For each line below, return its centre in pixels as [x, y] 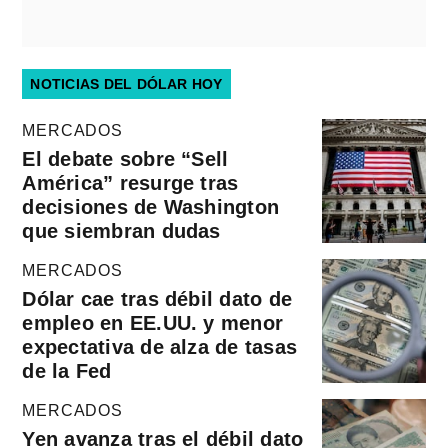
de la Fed [67, 370]
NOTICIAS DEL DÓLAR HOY [126, 83]
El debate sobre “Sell [125, 158]
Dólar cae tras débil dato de [157, 298]
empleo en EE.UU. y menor [153, 322]
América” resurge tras [130, 182]
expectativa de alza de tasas [160, 346]
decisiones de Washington [151, 206]
